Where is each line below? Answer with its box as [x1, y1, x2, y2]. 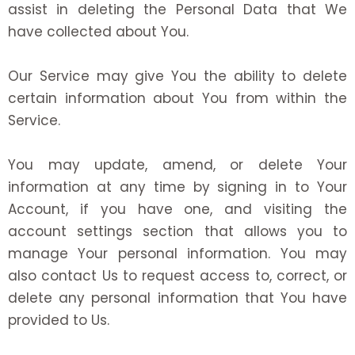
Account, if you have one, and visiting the [8, 199, 347, 219]
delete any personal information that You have [8, 288, 347, 307]
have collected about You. [8, 21, 189, 41]
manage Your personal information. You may [8, 243, 347, 263]
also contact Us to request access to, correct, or [8, 265, 347, 285]
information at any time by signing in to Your [8, 177, 347, 197]
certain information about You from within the [8, 88, 347, 108]
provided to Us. [8, 310, 109, 330]
